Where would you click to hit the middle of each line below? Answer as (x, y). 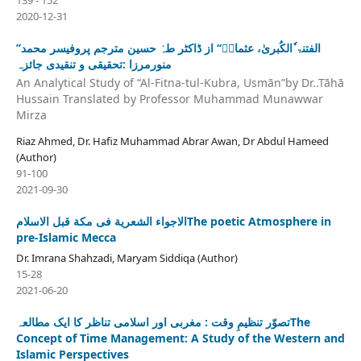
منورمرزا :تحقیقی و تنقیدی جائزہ (93, 64)
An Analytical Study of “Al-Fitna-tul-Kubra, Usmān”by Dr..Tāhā (180, 83)
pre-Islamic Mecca (66, 238)
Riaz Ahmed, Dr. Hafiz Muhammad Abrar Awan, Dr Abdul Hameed (172, 141)
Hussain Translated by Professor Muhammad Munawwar (169, 99)
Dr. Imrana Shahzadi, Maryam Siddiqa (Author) (127, 258)
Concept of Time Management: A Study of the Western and (180, 338)
